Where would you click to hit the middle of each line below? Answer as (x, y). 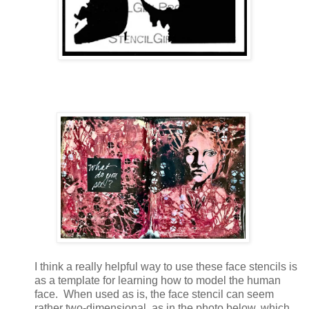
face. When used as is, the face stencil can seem (154, 295)
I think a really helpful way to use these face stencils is (166, 267)
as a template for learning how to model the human (158, 281)
